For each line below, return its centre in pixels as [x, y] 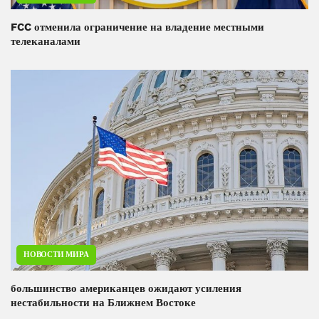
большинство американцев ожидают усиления [126, 289]
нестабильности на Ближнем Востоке [103, 303]
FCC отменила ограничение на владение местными [137, 27]
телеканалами [46, 41]
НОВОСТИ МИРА [56, 255]
